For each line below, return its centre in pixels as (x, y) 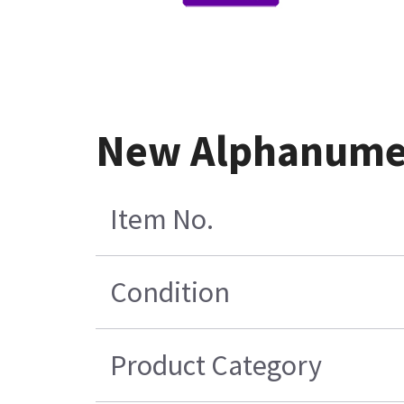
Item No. (162, 220)
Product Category (216, 366)
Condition (170, 293)
